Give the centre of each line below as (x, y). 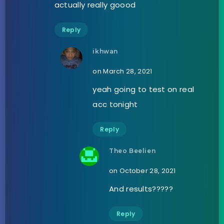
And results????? (141, 189)
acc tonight (115, 104)
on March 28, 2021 (122, 71)
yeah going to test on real (143, 89)
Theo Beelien (132, 151)
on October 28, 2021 (142, 171)
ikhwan (105, 51)
